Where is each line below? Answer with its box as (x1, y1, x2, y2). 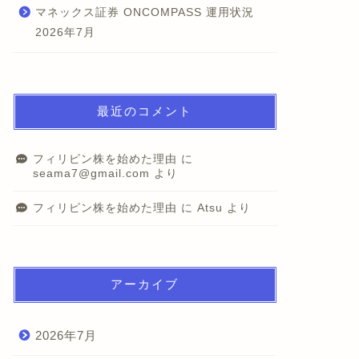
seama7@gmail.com (32, 167, 150, 179)
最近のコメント (97, 103, 193, 119)
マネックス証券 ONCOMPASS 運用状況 (34, 6, 254, 18)
